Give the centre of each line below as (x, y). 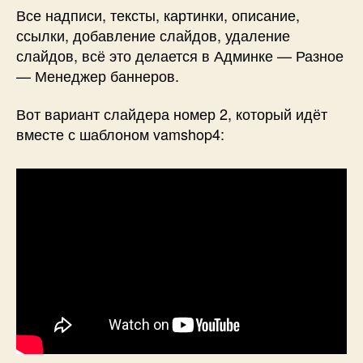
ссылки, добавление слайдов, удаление (153, 34)
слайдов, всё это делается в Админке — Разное (180, 55)
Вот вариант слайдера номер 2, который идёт (172, 114)
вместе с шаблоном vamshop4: (120, 134)
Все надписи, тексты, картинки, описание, (158, 14)
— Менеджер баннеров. (98, 75)
